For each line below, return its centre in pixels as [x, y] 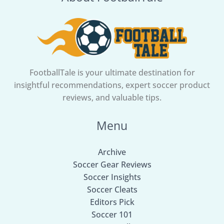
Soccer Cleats [112, 190]
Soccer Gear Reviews [112, 165]
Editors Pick [112, 202]
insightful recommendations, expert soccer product [112, 85]
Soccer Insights [112, 177]
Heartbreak [43, 7]
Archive [112, 152]
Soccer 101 [112, 215]
